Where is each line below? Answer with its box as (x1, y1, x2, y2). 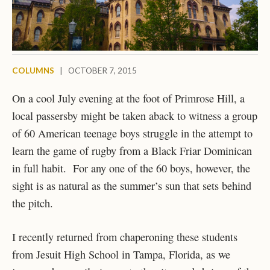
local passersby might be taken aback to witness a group (12, 108, 257, 123)
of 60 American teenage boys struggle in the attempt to (12, 125, 253, 140)
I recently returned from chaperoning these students (12, 230, 237, 245)
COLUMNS (12, 66, 54, 76)
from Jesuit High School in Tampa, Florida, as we (12, 247, 230, 262)
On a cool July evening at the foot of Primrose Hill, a (12, 90, 245, 105)
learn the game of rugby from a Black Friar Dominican (12, 143, 252, 158)
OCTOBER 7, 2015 (68, 66, 137, 76)
